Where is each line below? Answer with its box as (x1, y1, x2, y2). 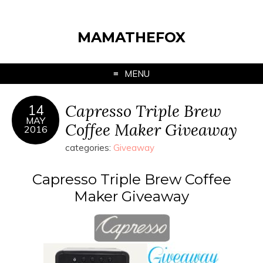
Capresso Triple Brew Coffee (32, 170, 231, 188)
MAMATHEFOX (77, 29, 186, 46)
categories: (65, 142, 113, 153)
